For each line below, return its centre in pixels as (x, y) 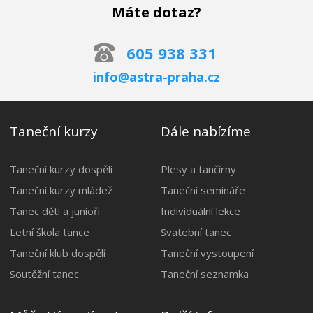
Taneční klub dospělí (58, 253)
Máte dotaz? (156, 12)
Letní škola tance (50, 232)
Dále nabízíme (206, 131)
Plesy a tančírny (199, 169)
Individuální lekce (201, 211)
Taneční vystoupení (208, 253)
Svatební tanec (196, 232)
